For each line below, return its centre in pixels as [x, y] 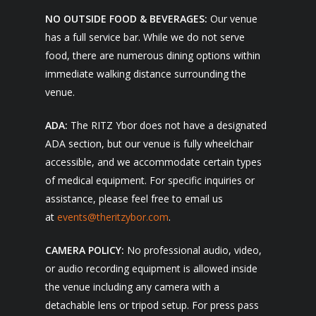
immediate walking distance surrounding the [146, 74]
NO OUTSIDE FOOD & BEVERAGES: [126, 19]
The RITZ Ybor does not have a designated [167, 125]
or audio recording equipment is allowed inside [151, 268]
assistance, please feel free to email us [134, 199]
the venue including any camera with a [132, 287]
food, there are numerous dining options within [153, 55]
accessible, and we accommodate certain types [153, 162]
